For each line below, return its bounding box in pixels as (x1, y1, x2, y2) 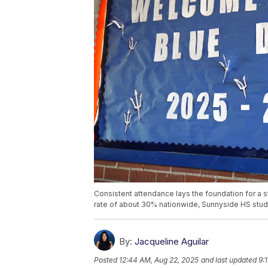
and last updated (201, 255, 257, 265)
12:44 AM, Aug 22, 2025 (119, 255, 199, 265)
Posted (94, 255, 119, 265)
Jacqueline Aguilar (135, 236, 209, 248)
